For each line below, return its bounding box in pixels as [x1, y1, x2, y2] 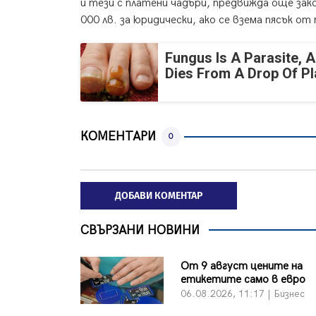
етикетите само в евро [181, 273, 306, 287]
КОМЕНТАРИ [80, 129, 156, 145]
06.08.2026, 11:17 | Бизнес [181, 288, 305, 300]
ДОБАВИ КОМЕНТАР [115, 189, 202, 202]
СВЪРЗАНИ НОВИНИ [80, 222, 200, 238]
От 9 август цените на [181, 260, 303, 274]
